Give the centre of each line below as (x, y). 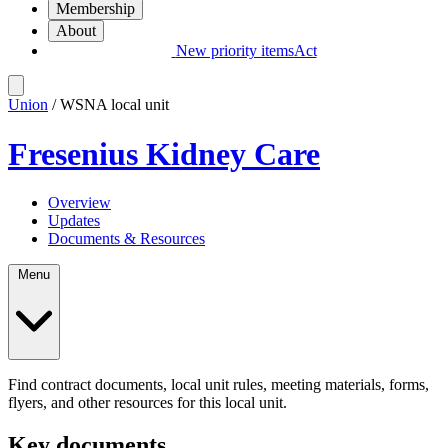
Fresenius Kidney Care (164, 153)
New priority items (234, 51)
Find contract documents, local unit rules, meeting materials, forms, (218, 384)
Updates (74, 220)
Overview (79, 202)
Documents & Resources (126, 238)
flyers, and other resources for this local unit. (147, 402)
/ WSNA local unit (108, 105)
